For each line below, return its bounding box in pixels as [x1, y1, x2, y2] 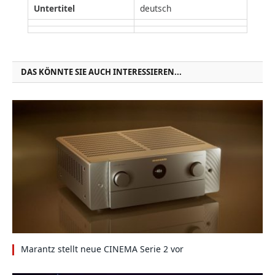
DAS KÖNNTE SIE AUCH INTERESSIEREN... [21, 66, 182, 78]
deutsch [140, 2, 171, 15]
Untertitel [34, 2, 75, 15]
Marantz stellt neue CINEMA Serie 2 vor [21, 243, 184, 255]
